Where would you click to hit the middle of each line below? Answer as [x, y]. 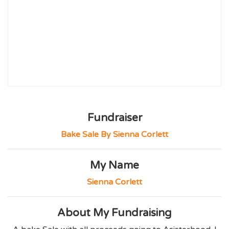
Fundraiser [114, 118]
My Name [114, 166]
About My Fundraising [114, 213]
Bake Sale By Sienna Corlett [114, 135]
